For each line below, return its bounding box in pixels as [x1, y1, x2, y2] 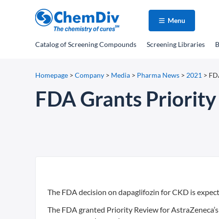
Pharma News [137, 71, 179, 79]
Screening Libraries [147, 40, 205, 48]
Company [75, 71, 104, 79]
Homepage [35, 71, 68, 79]
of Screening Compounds [59, 40, 136, 48]
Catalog [35, 40, 59, 48]
